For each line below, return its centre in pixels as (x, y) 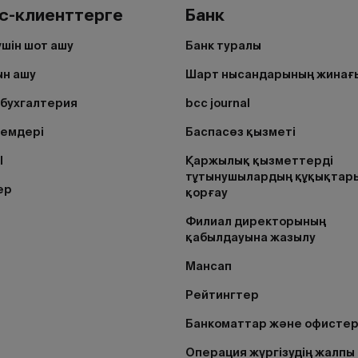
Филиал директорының (256, 221)
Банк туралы (223, 46)
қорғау (207, 193)
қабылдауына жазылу (251, 237)
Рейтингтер (222, 295)
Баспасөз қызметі (241, 132)
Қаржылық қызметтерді (259, 161)
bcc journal (218, 103)
